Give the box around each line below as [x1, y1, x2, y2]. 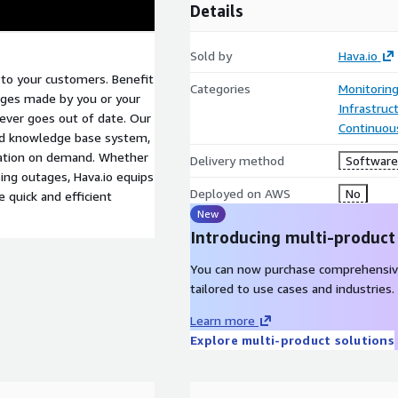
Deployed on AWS [190, 186, 291, 201]
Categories [190, 81, 251, 96]
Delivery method [190, 153, 284, 168]
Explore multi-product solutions [190, 332, 394, 347]
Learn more [190, 313, 255, 328]
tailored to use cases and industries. [190, 281, 394, 296]
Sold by [190, 48, 232, 63]
